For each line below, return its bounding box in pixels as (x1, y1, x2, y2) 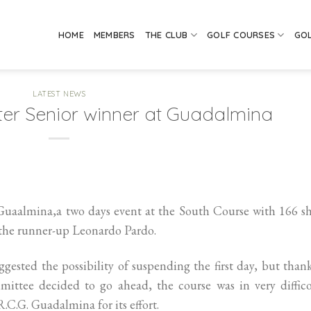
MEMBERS (93, 29, 135, 40)
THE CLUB (144, 29, 188, 40)
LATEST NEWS (33, 89, 86, 99)
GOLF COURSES (207, 29, 276, 40)
